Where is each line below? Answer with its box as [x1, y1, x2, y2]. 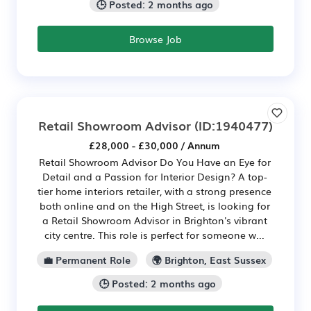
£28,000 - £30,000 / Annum [89, 138, 220, 153]
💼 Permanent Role [43, 253, 131, 267]
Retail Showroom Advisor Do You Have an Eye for [38, 155, 271, 169]
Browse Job [129, 32, 182, 47]
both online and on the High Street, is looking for [39, 199, 270, 213]
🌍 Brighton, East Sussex [151, 253, 266, 267]
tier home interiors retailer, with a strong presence [37, 184, 271, 199]
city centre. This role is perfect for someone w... [44, 228, 264, 242]
